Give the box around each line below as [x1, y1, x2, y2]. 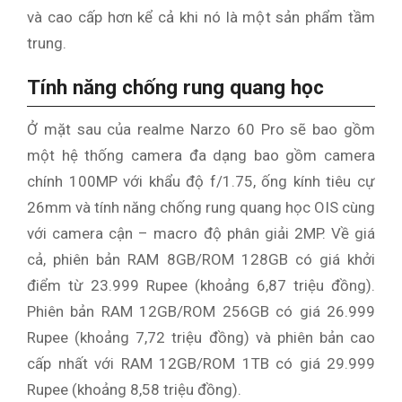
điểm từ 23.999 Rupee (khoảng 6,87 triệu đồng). [27, 276, 375, 295]
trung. [27, 34, 66, 53]
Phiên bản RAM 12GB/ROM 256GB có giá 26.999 [27, 302, 375, 321]
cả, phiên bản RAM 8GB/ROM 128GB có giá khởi [27, 250, 375, 269]
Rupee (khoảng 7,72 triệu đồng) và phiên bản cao [27, 328, 375, 347]
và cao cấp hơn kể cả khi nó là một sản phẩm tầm [27, 8, 375, 27]
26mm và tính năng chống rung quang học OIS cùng [27, 198, 375, 217]
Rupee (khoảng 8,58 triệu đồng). [27, 380, 241, 399]
